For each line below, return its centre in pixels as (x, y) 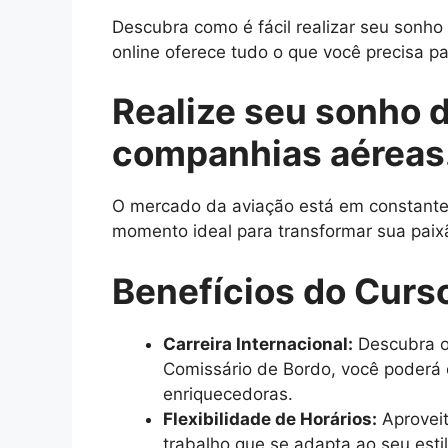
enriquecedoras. (228, 393)
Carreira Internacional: (258, 343)
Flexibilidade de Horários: (270, 418)
